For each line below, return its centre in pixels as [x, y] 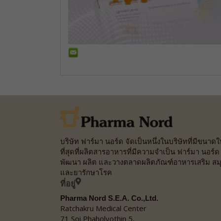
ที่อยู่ [68, 183]
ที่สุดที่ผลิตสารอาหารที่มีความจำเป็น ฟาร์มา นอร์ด [140, 151]
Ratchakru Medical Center [103, 208]
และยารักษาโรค [86, 172]
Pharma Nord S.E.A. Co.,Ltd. [109, 198]
